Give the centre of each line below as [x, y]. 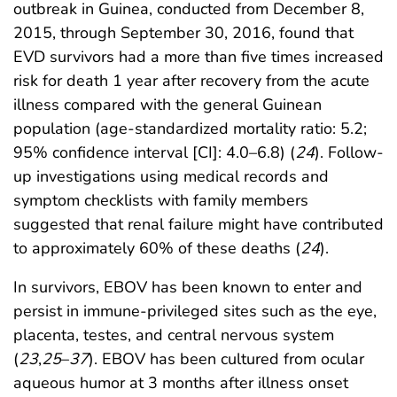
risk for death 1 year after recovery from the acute [191, 81]
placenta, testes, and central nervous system [174, 335]
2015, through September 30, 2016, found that [183, 33]
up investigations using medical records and [171, 177]
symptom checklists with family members [161, 201]
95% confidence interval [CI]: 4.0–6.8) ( [154, 153]
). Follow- [349, 153]
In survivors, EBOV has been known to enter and [188, 288]
